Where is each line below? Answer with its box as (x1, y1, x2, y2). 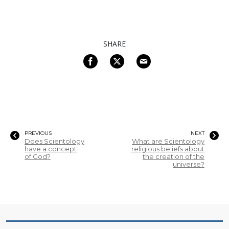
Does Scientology (25, 137, 84, 145)
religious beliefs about (131, 145, 204, 153)
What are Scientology (132, 137, 204, 145)
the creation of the (143, 152, 204, 161)
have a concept (25, 145, 77, 153)
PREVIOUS (25, 129, 52, 136)
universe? (173, 160, 204, 168)
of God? (25, 152, 51, 161)
